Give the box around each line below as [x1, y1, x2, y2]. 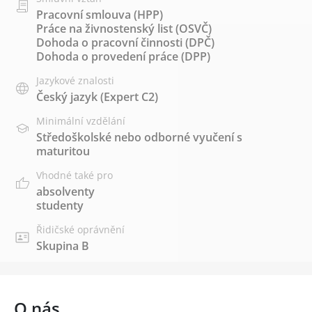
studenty [36, 197, 84, 213]
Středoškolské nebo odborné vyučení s [36, 129, 242, 145]
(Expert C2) [97, 88, 158, 104]
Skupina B [36, 237, 89, 253]
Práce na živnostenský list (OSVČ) [36, 20, 212, 36]
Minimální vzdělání [36, 114, 125, 127]
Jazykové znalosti [36, 73, 114, 87]
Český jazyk [36, 88, 97, 104]
